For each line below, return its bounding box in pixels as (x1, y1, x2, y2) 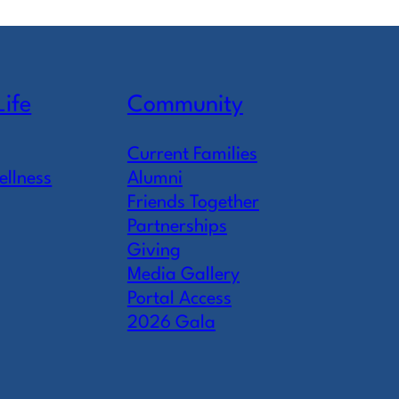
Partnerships (126, 216, 227, 236)
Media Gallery (126, 265, 240, 284)
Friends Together (126, 192, 259, 212)
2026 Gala (126, 313, 216, 332)
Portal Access (126, 289, 232, 308)
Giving (126, 240, 181, 260)
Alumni (126, 168, 183, 188)
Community (126, 93, 243, 117)
